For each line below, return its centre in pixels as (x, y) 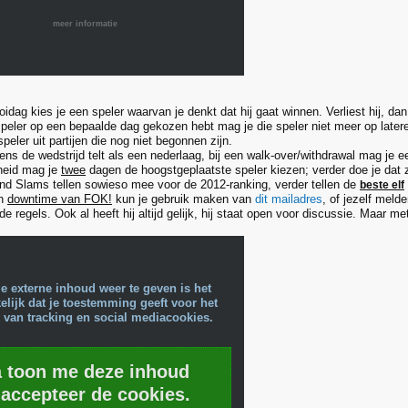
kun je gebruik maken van (184, 199)
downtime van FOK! (60, 199)
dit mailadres (289, 199)
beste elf (382, 185)
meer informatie (85, 24)
